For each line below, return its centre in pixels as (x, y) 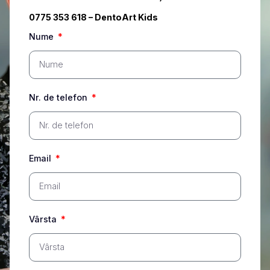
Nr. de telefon (59, 97)
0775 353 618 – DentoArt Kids (93, 17)
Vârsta (44, 219)
